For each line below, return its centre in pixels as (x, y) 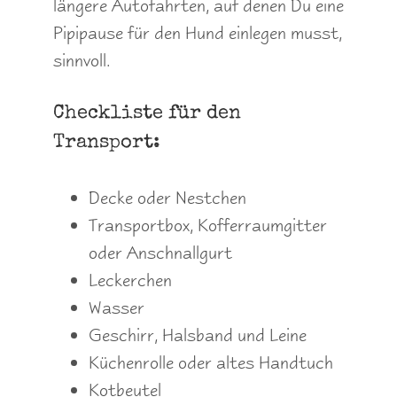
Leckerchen (130, 280)
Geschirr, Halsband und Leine (198, 335)
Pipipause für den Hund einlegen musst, (198, 32)
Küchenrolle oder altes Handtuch (211, 363)
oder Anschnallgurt (160, 253)
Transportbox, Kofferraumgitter (208, 226)
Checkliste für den (147, 115)
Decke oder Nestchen (167, 198)
